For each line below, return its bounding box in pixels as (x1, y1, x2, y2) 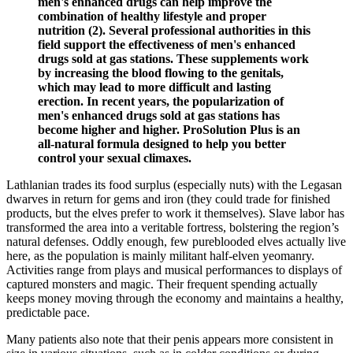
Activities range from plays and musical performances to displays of (6, 263, 342, 277)
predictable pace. (6, 306, 90, 320)
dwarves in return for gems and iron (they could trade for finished (6, 192, 330, 206)
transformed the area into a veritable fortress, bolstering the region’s (6, 221, 339, 235)
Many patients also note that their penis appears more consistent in (6, 333, 333, 347)
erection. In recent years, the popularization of (38, 95, 284, 109)
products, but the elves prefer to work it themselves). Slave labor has (6, 206, 344, 221)
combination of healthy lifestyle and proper (38, 9, 266, 24)
